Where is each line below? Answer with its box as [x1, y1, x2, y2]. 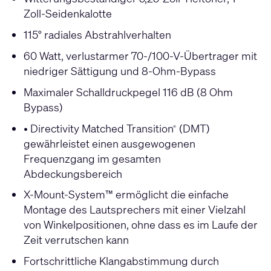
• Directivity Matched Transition [23, 120, 174, 135]
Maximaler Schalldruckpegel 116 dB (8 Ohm [23, 84, 233, 99]
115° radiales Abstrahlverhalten [23, 27, 171, 42]
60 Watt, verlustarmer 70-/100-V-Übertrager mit [23, 48, 257, 63]
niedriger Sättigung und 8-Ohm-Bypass [23, 63, 216, 78]
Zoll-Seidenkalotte [23, 6, 112, 21]
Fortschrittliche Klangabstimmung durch [23, 253, 219, 269]
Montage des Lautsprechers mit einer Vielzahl [23, 202, 246, 217]
